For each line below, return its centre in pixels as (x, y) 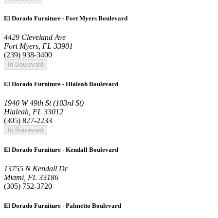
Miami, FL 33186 (31, 178)
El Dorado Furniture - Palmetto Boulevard (63, 205)
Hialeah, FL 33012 (34, 112)
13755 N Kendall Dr (36, 169)
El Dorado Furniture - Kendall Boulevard (61, 150)
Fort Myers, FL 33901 (38, 46)
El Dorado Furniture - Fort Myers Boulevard (66, 18)
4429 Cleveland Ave (35, 37)
